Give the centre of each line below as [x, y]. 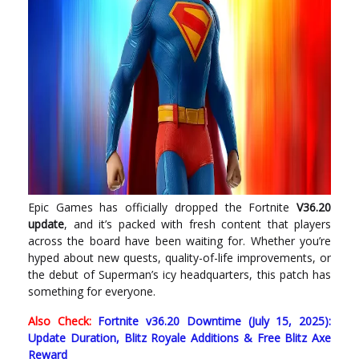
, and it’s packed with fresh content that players [198, 224]
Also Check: [60, 321]
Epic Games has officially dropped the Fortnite [162, 207]
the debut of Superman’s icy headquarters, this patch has [179, 274]
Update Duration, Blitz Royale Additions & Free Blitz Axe [179, 338]
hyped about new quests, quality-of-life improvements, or [179, 258]
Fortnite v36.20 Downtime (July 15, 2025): [215, 321]
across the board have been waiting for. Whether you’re [179, 241]
